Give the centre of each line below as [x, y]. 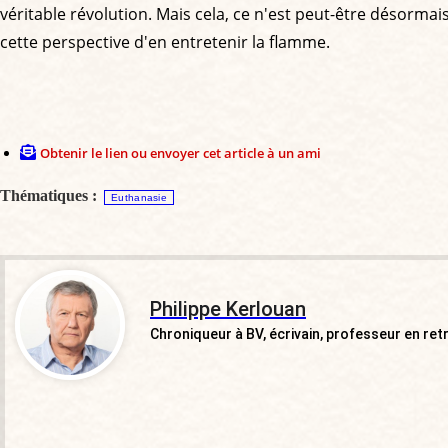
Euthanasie [139, 197]
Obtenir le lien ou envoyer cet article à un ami [180, 152]
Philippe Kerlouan [228, 308]
